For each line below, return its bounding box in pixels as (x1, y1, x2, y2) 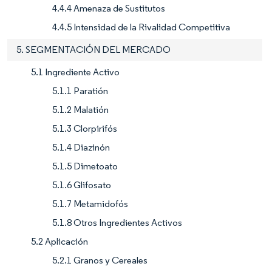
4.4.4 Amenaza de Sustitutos (52, 2, 165, 14)
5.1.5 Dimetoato (52, 160, 118, 172)
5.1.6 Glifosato (52, 178, 111, 191)
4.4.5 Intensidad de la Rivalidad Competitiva (52, 21, 230, 33)
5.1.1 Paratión (52, 84, 108, 97)
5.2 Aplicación (31, 235, 88, 247)
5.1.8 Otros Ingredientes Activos (52, 216, 182, 228)
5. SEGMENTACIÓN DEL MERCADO (16, 43, 171, 55)
